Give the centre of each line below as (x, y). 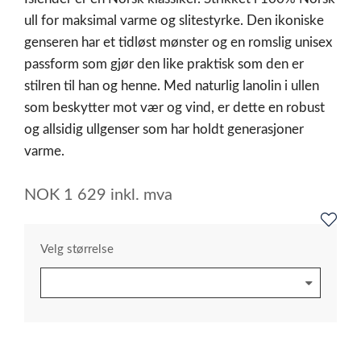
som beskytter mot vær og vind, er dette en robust (174, 108)
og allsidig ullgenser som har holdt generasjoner (164, 129)
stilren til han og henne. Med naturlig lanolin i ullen (172, 86)
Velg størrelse (77, 249)
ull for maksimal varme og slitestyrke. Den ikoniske (174, 21)
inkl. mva (141, 195)
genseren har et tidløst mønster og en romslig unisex (178, 42)
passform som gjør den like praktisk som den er (164, 64)
